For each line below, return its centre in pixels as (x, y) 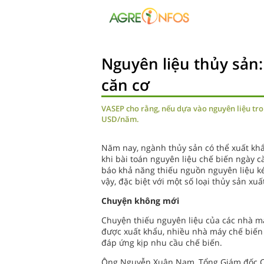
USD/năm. (120, 119)
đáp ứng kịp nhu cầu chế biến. (162, 242)
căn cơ (126, 85)
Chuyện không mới (140, 201)
